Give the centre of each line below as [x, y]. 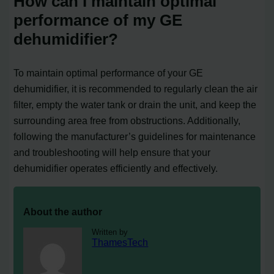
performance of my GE [98, 20]
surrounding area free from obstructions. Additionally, [127, 121]
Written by [110, 232]
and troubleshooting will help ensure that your [112, 153]
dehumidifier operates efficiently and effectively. [116, 168]
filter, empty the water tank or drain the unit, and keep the [135, 105]
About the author [63, 211]
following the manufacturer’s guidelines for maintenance [135, 137]
